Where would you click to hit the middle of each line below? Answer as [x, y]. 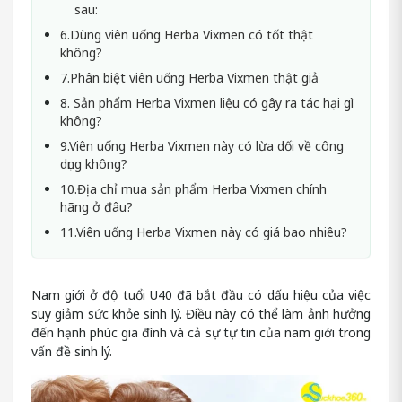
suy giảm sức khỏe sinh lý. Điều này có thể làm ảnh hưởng [201, 314]
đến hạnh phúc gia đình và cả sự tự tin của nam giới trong [201, 333]
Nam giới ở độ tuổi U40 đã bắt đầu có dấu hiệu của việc [201, 295]
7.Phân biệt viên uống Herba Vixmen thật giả [189, 78]
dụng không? [94, 164]
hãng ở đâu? [96, 207]
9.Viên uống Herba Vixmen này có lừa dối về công [202, 146]
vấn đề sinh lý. [72, 352]
